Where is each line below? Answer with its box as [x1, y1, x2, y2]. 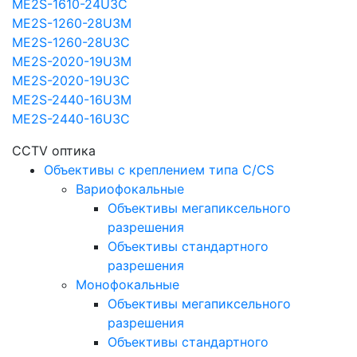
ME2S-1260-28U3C [12, 34, 130, 50]
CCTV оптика [12, 143, 96, 159]
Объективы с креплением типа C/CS [44, 162, 274, 178]
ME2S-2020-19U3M [12, 53, 131, 69]
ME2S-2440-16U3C [12, 111, 130, 127]
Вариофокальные [76, 181, 184, 197]
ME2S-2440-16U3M [12, 92, 131, 108]
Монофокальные [76, 277, 179, 292]
